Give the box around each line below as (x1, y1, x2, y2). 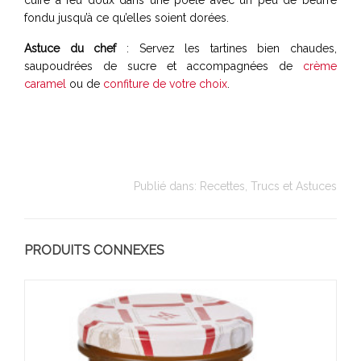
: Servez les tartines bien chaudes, (116, 41, 337, 55)
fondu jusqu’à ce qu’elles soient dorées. (24, 10, 229, 24)
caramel (24, 77, 66, 90)
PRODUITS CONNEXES (24, 242, 164, 258)
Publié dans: (134, 179, 200, 193)
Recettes (200, 179, 245, 193)
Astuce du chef (24, 41, 117, 55)
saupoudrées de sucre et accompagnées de (24, 59, 303, 73)
